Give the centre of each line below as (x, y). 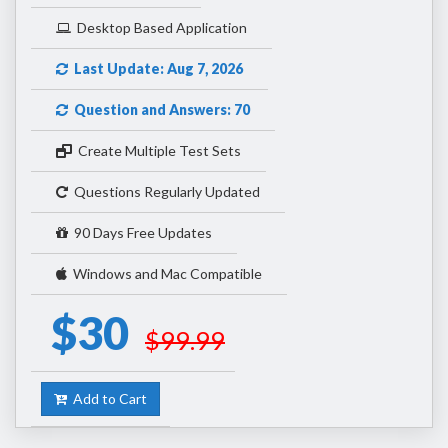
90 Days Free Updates (140, 233)
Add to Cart (107, 399)
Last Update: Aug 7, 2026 (155, 69)
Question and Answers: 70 (159, 110)
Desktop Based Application (159, 28)
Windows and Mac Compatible (164, 274)
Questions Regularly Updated (164, 192)
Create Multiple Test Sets (156, 151)
